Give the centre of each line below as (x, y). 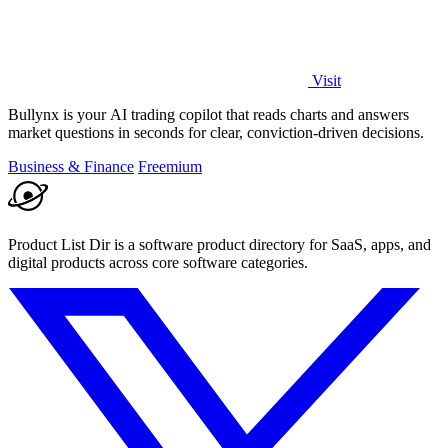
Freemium (170, 166)
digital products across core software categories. (158, 262)
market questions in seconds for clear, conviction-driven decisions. (216, 132)
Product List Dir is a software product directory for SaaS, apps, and (219, 244)
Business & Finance (71, 166)
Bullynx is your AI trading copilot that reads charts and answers (208, 114)
